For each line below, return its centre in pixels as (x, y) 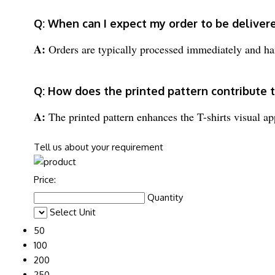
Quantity (165, 197)
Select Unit (73, 212)
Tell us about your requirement (99, 147)
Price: (45, 179)
